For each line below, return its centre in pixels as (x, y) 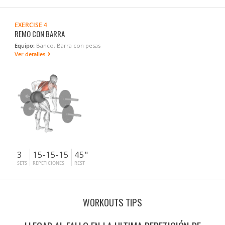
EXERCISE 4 (31, 25)
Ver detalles (31, 54)
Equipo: (25, 45)
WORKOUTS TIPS (113, 202)
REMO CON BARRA (40, 34)
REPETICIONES (49, 163)
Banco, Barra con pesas (68, 45)
